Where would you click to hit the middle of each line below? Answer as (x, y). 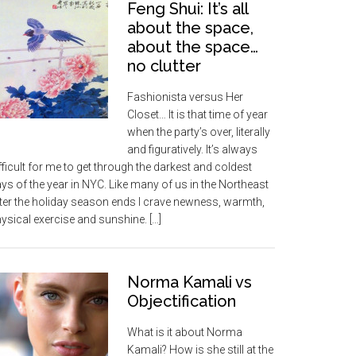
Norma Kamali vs (190, 282)
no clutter (164, 66)
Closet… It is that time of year (197, 114)
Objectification (182, 301)
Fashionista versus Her (185, 97)
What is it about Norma (185, 332)
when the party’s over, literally (199, 132)
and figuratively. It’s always (192, 149)
